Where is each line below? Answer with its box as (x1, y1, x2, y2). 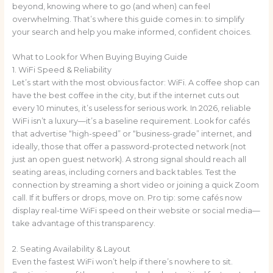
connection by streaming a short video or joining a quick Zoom (12, 180, 259, 190)
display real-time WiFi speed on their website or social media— (12, 206, 260, 216)
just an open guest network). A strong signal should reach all (12, 155, 246, 165)
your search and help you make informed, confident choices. (12, 27, 252, 37)
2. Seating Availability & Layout (12, 244, 130, 253)
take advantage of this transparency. (12, 219, 155, 229)
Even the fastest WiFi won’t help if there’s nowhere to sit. (12, 257, 233, 266)
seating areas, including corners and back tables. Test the (12, 168, 236, 177)
